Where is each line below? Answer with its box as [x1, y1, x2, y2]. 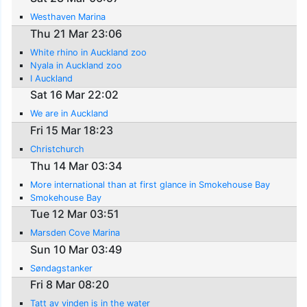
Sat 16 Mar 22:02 [30, 88, 119, 102]
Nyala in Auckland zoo [30, 60, 123, 71]
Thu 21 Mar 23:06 [30, 26, 123, 40]
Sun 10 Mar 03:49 [30, 242, 123, 256]
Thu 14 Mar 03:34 [30, 158, 123, 173]
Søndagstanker [30, 262, 93, 273]
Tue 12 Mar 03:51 [30, 207, 120, 221]
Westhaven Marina [30, 12, 106, 23]
